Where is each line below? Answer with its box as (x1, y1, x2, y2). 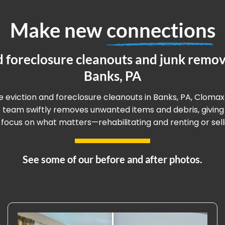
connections (106, 18, 215, 42)
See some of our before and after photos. (23, 153, 202, 166)
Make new (10, 18, 106, 42)
